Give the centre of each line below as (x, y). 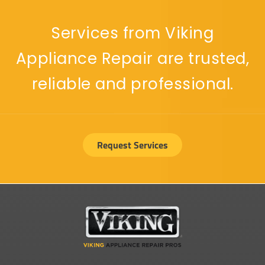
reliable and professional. (132, 84)
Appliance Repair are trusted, (132, 58)
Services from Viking (132, 33)
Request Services (132, 145)
